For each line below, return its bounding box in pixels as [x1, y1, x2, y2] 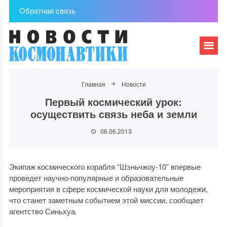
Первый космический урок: [45, 94, 182, 109]
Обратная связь [19, 5, 75, 16]
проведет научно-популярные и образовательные [9, 172, 183, 183]
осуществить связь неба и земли [30, 106, 197, 121]
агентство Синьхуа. [9, 206, 77, 216]
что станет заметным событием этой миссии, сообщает [9, 195, 204, 205]
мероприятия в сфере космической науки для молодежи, [9, 183, 208, 194]
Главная [81, 80, 105, 88]
